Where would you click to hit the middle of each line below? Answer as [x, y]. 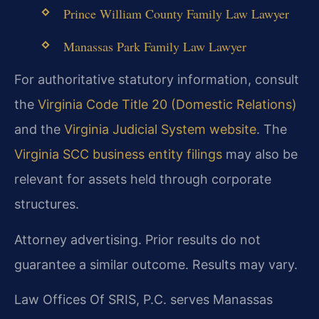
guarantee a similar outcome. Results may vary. [156, 264]
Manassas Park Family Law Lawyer [155, 47]
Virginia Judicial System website [160, 130]
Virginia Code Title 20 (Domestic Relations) [167, 105]
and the [39, 130]
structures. [47, 204]
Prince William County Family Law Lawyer [176, 13]
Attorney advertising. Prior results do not [137, 239]
